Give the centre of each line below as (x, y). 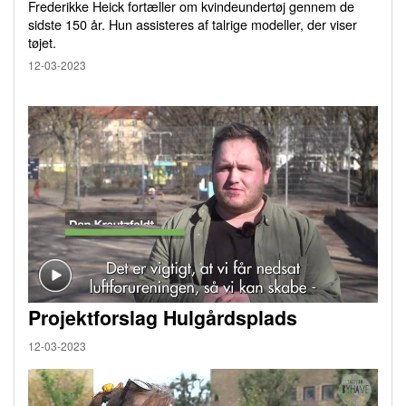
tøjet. (42, 42)
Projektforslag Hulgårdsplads (163, 317)
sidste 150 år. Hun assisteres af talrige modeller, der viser (193, 24)
